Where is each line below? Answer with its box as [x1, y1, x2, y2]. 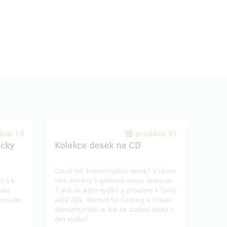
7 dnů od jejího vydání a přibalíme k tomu [55, 186, 176, 195]
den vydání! [55, 215, 88, 223]
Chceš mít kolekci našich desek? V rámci [55, 167, 175, 175]
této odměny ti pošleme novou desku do [55, 176, 172, 185]
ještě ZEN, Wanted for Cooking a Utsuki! [55, 196, 173, 204]
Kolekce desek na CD [55, 139, 140, 152]
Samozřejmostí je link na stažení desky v [55, 205, 174, 214]
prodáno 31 [135, 128, 177, 139]
